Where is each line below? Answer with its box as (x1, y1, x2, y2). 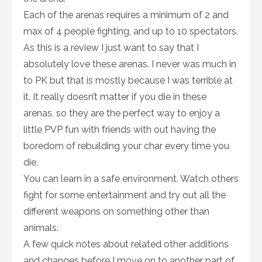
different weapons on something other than (23, 206, 209, 218)
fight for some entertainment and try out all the (23, 189, 226, 201)
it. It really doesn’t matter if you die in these (23, 91, 206, 103)
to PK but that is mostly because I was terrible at (23, 75, 233, 87)
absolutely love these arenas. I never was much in (23, 58, 236, 70)
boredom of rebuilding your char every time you (23, 140, 229, 152)
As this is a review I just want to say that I (23, 42, 199, 54)
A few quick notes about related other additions (23, 239, 229, 250)
